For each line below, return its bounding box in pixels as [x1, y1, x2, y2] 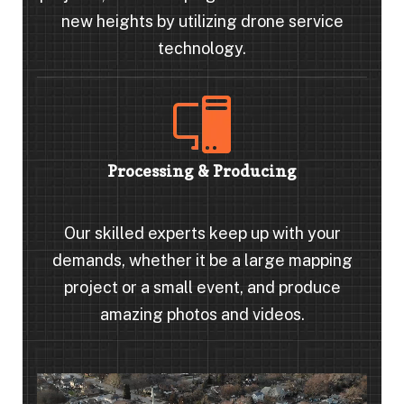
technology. [158, 38, 246, 58]
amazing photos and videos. [99, 304, 305, 324]
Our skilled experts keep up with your [63, 223, 341, 243]
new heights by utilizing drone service [60, 11, 344, 31]
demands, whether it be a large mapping [51, 250, 353, 270]
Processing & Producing [107, 161, 297, 180]
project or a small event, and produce [63, 277, 341, 297]
